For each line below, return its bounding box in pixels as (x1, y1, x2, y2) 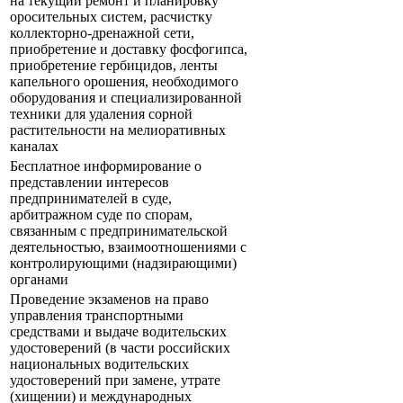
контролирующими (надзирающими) (10, 255, 237, 272)
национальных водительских (10, 356, 189, 372)
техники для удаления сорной (10, 106, 193, 122)
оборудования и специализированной (10, 90, 242, 106)
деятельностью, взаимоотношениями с (10, 239, 246, 255)
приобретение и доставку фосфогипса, (10, 41, 247, 58)
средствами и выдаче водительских (10, 324, 227, 340)
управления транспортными (10, 308, 184, 324)
